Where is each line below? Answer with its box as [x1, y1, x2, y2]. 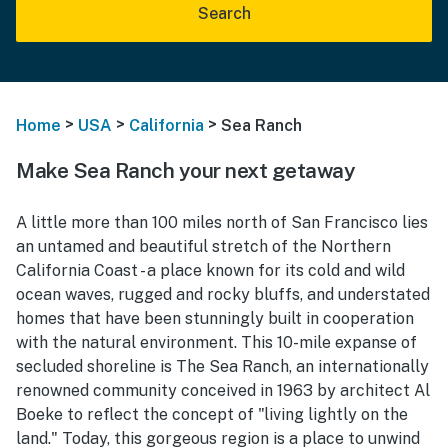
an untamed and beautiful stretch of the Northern [16, 236, 391, 256]
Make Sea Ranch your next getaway [16, 157, 355, 183]
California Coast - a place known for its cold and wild [16, 260, 405, 280]
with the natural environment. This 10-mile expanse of [16, 332, 417, 352]
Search [197, 4, 251, 23]
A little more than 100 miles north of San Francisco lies [16, 212, 428, 232]
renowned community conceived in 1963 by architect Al [16, 380, 430, 400]
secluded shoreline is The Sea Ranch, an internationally [16, 356, 429, 376]
